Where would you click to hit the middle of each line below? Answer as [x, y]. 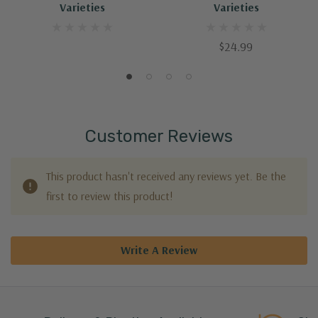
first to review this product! [110, 196]
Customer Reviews [159, 136]
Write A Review [159, 250]
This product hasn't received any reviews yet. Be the [166, 176]
